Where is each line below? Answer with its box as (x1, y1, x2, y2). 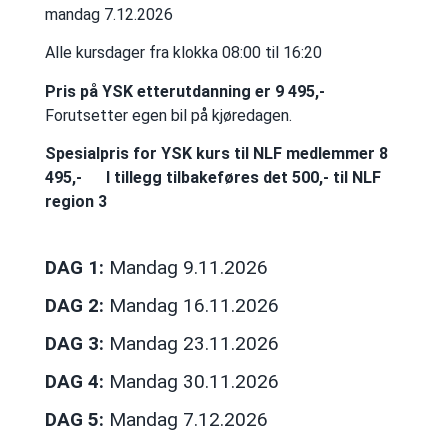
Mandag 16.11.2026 (103, 293, 279, 317)
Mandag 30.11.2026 (103, 369, 279, 393)
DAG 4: (44, 369, 104, 393)
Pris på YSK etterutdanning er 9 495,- (44, 81, 325, 101)
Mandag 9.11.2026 (103, 255, 268, 279)
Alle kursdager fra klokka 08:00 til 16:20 (44, 43, 322, 63)
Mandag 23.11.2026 (103, 331, 279, 355)
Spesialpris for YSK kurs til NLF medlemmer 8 (44, 144, 388, 164)
